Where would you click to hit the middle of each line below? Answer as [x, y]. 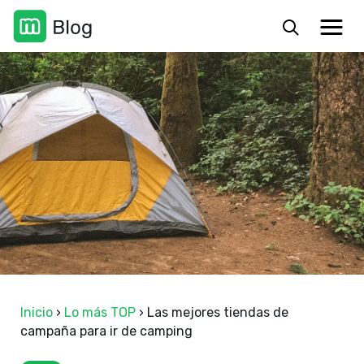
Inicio [37, 312]
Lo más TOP [100, 312]
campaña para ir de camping [106, 331]
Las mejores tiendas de [216, 312]
